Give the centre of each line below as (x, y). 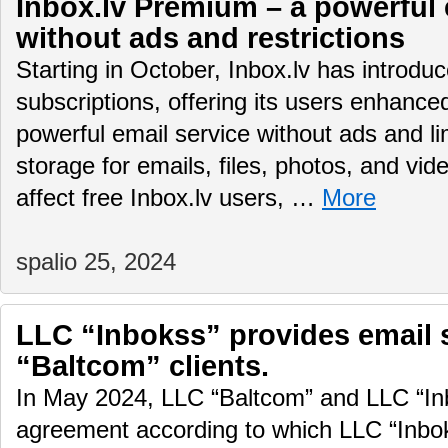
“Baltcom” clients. (142, 366)
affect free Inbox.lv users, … (169, 198)
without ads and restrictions (210, 38)
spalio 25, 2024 (96, 262)
